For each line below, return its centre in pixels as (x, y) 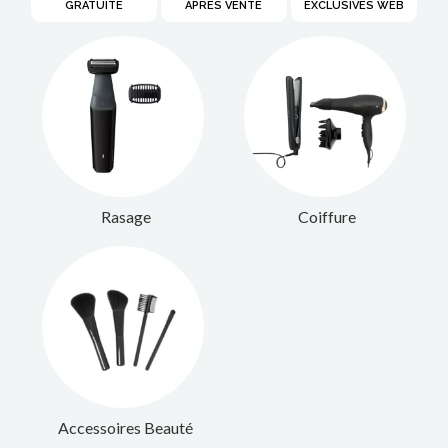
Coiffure (327, 217)
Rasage (125, 217)
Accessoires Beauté (126, 428)
